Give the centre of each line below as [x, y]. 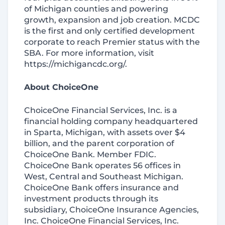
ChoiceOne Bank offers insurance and [101, 188]
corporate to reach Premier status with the [112, 42]
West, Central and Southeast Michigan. [104, 177]
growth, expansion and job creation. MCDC [112, 20]
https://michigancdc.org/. [76, 64]
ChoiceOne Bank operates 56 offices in [102, 165]
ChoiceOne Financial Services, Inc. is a [101, 110]
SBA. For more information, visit [89, 53]
